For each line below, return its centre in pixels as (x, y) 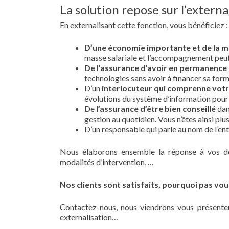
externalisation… (89, 217)
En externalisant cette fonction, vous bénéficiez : (144, 25)
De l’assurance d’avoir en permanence (156, 68)
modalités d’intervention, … (107, 162)
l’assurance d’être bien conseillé (156, 109)
